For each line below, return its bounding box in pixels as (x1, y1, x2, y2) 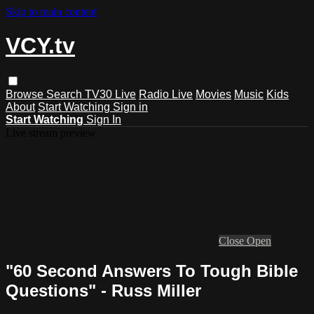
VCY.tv (6, 33, 75, 59)
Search (46, 88, 85, 100)
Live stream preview (6, 126, 96, 139)
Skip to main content (6, 6, 97, 18)
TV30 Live (85, 88, 136, 100)
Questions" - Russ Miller (6, 280, 201, 300)
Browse (6, 88, 46, 100)
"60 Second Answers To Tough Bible (6, 261, 298, 280)
